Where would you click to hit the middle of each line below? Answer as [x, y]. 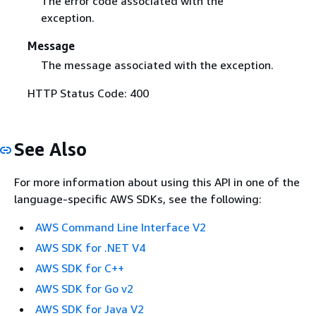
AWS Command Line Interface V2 [121, 227]
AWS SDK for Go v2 [84, 289]
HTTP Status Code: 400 [88, 93]
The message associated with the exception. [157, 65]
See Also [50, 149]
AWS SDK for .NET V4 [90, 248]
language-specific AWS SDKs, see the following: [138, 199]
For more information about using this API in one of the [157, 182]
